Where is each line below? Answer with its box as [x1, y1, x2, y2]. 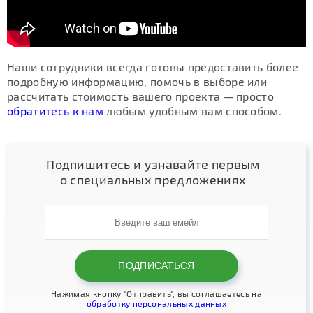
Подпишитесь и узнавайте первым [46, 156, 260, 173]
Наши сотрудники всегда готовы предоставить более [7, 60, 299, 74]
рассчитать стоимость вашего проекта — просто [7, 89, 275, 103]
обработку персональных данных [86, 298, 227, 309]
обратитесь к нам [7, 104, 104, 118]
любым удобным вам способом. [103, 104, 282, 118]
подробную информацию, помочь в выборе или [7, 75, 268, 89]
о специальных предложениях [59, 172, 247, 188]
